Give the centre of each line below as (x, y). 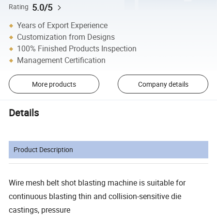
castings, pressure (40, 210)
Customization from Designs (66, 37)
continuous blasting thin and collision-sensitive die (95, 196)
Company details (163, 84)
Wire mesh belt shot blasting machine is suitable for (97, 183)
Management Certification (62, 60)
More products (54, 84)
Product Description (44, 150)
